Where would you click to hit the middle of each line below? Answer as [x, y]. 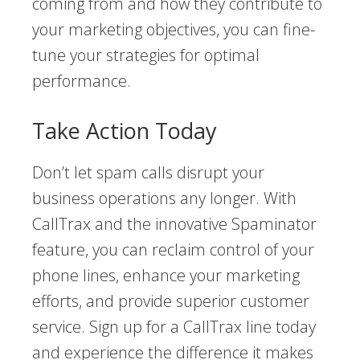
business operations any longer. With [164, 198]
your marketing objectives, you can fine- [174, 29]
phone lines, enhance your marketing [166, 275]
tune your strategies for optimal [146, 55]
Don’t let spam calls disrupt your [148, 172]
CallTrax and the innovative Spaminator [174, 223]
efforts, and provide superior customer [171, 301]
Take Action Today [125, 130]
